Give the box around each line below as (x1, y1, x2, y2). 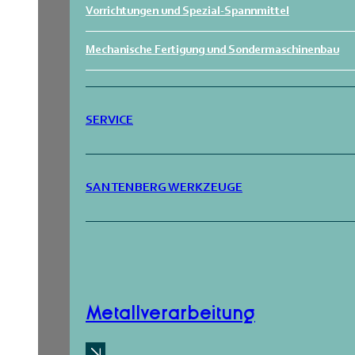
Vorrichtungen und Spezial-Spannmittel (86, 6, 289, 17)
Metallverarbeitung (86, 304, 255, 323)
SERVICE (86, 114, 133, 127)
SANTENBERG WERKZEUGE (86, 181, 242, 194)
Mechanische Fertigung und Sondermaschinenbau (86, 44, 339, 56)
